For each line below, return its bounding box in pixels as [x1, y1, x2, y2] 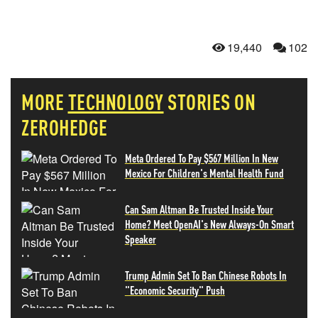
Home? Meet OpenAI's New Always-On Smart [124, 216, 294, 231]
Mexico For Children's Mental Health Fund [124, 165, 284, 180]
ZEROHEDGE [21, 114, 108, 141]
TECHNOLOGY [67, 88, 164, 115]
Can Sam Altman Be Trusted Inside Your [124, 202, 273, 216]
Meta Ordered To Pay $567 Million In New [124, 150, 278, 165]
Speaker [124, 231, 156, 246]
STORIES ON [168, 88, 256, 115]
